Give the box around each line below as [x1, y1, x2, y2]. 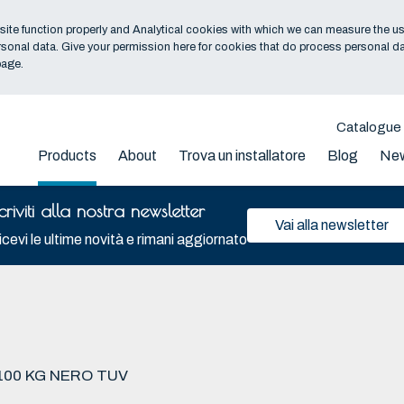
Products [38, 148, 96, 163]
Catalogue [336, 120, 402, 134]
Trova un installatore [179, 148, 306, 163]
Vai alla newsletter [274, 216, 389, 233]
